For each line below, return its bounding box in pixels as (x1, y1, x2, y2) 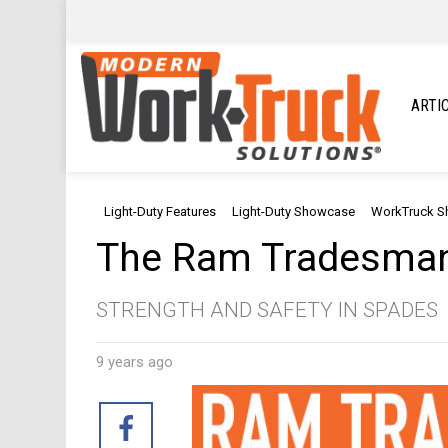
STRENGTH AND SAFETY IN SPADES (96, 298, 438, 323)
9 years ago (96, 353, 173, 372)
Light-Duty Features (104, 204, 216, 220)
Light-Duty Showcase (232, 204, 355, 220)
